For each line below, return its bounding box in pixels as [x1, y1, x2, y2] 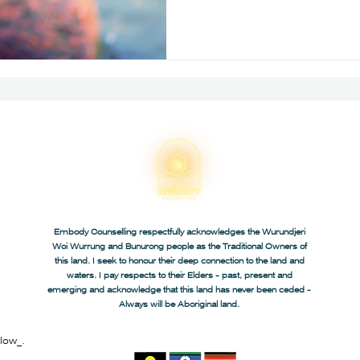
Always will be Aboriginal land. [119, 300, 239, 309]
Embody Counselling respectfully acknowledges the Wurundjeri [53, 227, 305, 236]
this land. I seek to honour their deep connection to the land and [54, 256, 305, 265]
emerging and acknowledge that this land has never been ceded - [47, 285, 311, 294]
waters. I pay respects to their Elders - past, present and [66, 271, 292, 280]
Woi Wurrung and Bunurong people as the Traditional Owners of [51, 242, 307, 251]
